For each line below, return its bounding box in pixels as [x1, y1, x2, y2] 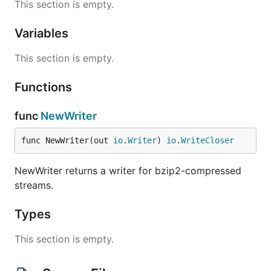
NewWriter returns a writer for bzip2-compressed [15, 165, 241, 177]
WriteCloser [181, 135, 234, 145]
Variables [15, 26, 71, 41]
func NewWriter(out [21, 135, 113, 145]
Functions [15, 80, 75, 94]
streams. [15, 179, 53, 191]
